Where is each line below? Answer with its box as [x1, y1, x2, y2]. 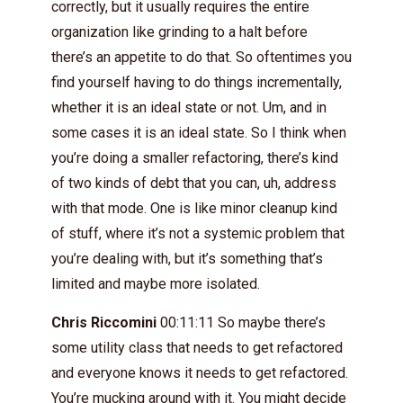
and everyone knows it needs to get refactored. [51, 364, 348, 381]
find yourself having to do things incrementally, [51, 74, 342, 91]
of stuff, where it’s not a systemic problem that [51, 225, 345, 242]
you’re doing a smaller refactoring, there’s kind [51, 149, 338, 166]
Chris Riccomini [51, 314, 157, 331]
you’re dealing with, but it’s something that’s [51, 250, 323, 267]
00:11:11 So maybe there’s [157, 314, 326, 331]
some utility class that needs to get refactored [51, 339, 343, 356]
